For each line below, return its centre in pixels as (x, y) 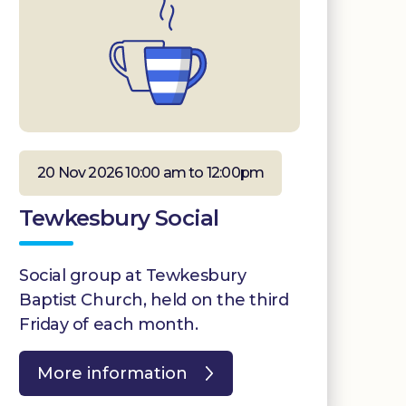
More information (112, 373)
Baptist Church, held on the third (154, 300)
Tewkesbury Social (119, 217)
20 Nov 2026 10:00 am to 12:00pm (151, 172)
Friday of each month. (109, 324)
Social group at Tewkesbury (133, 275)
